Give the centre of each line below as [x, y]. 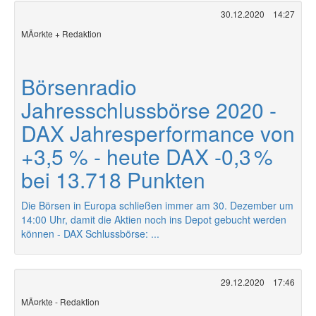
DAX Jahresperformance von [158, 133]
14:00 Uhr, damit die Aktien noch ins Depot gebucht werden [154, 219]
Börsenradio [79, 86]
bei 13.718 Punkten [113, 180]
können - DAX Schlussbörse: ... [90, 233]
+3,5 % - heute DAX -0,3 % [147, 156]
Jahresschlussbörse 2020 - [149, 110]
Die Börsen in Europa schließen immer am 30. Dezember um [157, 205]
